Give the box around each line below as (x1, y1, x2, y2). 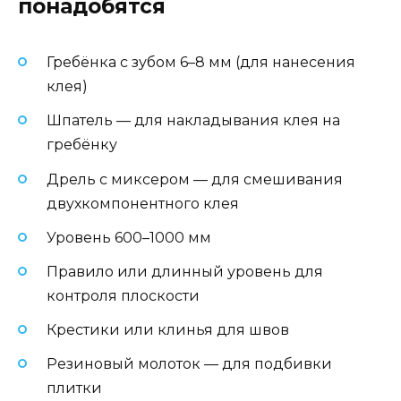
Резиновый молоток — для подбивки (47, 355, 332, 373)
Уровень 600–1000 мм (47, 228, 211, 246)
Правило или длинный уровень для (47, 262, 323, 280)
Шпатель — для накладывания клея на (47, 112, 340, 130)
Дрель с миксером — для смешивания (47, 170, 343, 188)
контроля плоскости (47, 286, 200, 304)
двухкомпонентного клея (47, 194, 239, 212)
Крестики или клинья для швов (47, 321, 289, 339)
